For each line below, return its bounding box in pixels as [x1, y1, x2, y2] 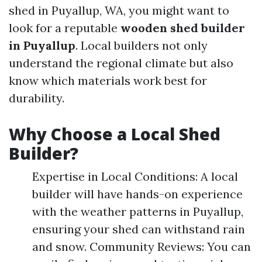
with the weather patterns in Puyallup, [32, 204, 243, 219]
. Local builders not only [75, 38, 208, 53]
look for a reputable [9, 20, 120, 35]
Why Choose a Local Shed [9, 123, 220, 145]
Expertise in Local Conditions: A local [32, 169, 238, 184]
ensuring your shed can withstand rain [32, 222, 245, 236]
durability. [9, 91, 64, 105]
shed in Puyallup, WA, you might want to [9, 3, 229, 18]
